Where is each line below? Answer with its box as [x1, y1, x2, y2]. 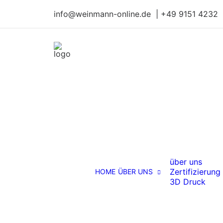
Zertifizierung [170, 167, 221, 177]
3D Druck [170, 177, 206, 187]
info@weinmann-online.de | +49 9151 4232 [54, 9, 218, 19]
